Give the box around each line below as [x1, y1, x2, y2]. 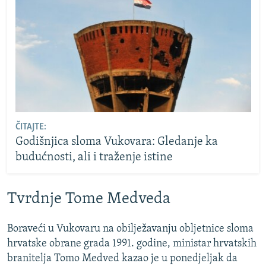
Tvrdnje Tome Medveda [7, 191, 170, 207]
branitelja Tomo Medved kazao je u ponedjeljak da [7, 252, 237, 264]
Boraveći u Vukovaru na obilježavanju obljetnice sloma [7, 223, 254, 235]
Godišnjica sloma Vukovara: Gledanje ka [15, 136, 218, 148]
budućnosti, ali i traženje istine [15, 151, 173, 164]
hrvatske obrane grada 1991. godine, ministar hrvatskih [7, 237, 256, 249]
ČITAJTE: [15, 122, 46, 132]
